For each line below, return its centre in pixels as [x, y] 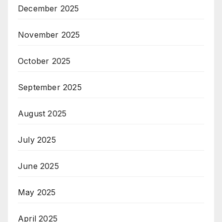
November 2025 [49, 35]
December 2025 [49, 8]
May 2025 [37, 192]
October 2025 [44, 61]
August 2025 [42, 113]
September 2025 [50, 87]
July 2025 [37, 140]
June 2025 [38, 166]
